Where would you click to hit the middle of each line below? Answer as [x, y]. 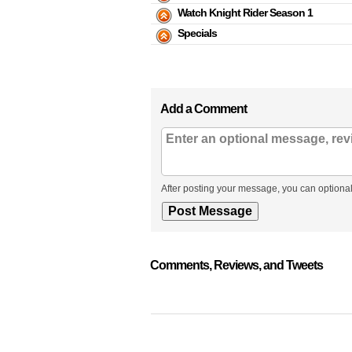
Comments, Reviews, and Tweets [236, 265]
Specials [197, 33]
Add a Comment [203, 109]
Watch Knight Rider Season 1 [245, 13]
